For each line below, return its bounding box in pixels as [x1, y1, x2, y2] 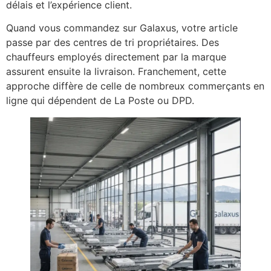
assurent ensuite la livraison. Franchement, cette [6, 65, 226, 78]
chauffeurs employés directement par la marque [6, 51, 226, 64]
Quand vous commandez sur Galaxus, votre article [6, 22, 238, 34]
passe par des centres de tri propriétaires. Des [6, 36, 219, 49]
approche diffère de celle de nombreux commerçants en [6, 80, 264, 93]
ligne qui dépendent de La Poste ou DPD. [6, 94, 194, 107]
